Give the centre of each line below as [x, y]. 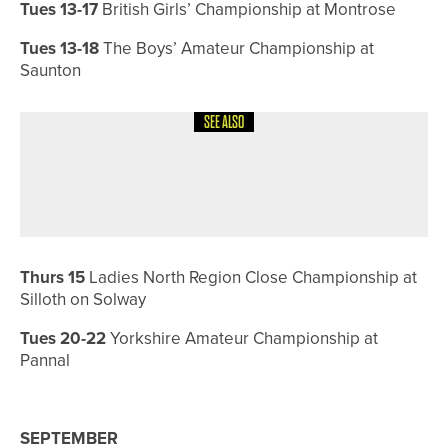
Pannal [45, 361]
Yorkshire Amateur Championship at [242, 339]
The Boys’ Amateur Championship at [236, 49]
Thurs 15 [52, 278]
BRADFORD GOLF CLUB [230, 203]
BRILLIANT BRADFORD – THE [252, 176]
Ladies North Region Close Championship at [251, 278]
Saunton [50, 71]
